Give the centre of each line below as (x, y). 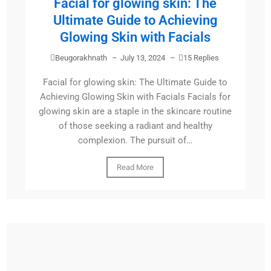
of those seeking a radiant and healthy (135, 126)
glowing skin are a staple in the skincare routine (135, 112)
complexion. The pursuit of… (135, 141)
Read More (135, 168)
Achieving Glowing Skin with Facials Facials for (135, 97)
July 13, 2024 (142, 58)
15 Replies (201, 58)
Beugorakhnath (81, 58)
